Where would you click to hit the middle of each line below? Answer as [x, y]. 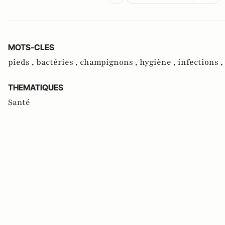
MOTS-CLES [31, 47]
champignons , [110, 62]
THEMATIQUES [36, 87]
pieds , [22, 62]
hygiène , [159, 62]
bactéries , [58, 62]
